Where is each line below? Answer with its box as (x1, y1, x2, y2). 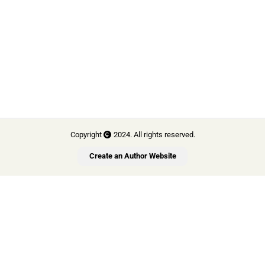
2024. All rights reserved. (111, 130, 195, 139)
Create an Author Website (89, 151, 176, 161)
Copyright (70, 130, 104, 139)
